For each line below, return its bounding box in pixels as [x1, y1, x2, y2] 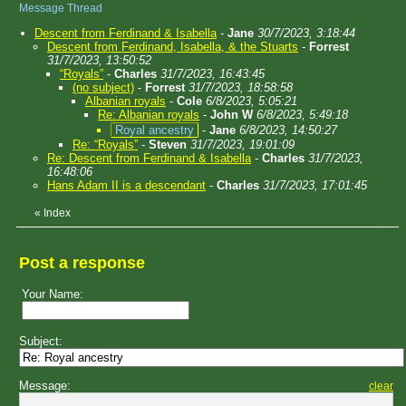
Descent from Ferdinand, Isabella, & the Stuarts [47, 40, 298, 53]
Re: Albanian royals [98, 108, 199, 121]
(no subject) [72, 81, 134, 94]
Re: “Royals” [72, 138, 138, 151]
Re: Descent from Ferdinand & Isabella [47, 151, 251, 165]
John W [210, 108, 253, 121]
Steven [149, 138, 187, 151]
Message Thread [19, 2, 102, 14]
